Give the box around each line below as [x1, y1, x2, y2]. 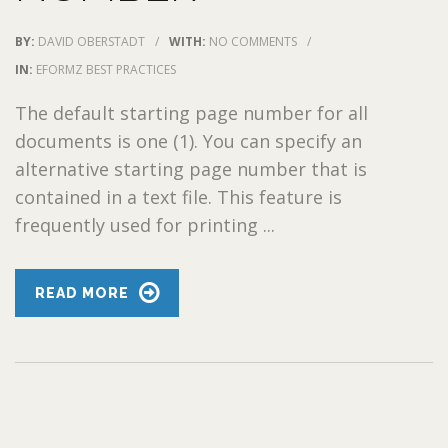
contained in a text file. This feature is [15, 184, 342, 209]
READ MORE [35, 284, 129, 301]
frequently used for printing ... [15, 212, 275, 237]
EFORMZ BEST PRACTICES [36, 60, 176, 78]
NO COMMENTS [209, 32, 297, 50]
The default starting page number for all [15, 100, 368, 125]
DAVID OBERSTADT [38, 32, 145, 50]
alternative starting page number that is [15, 156, 367, 181]
